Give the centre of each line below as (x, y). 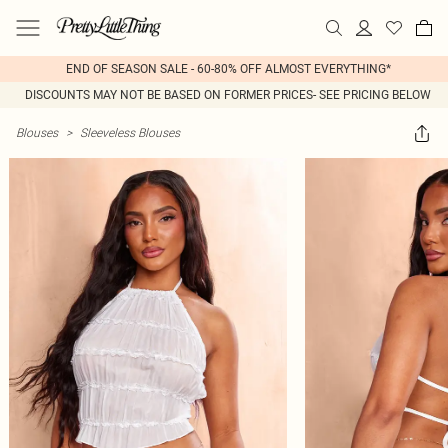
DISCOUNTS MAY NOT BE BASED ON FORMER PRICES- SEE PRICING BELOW (228, 95)
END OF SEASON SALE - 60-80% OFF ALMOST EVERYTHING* (228, 69)
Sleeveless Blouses (130, 132)
